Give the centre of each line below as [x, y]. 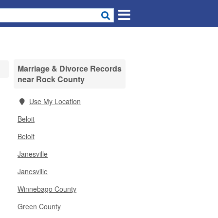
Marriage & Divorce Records [70, 68]
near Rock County [51, 79]
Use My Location [55, 101]
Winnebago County [47, 189]
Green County [39, 206]
